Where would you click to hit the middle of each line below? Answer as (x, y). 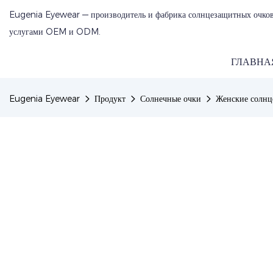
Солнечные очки (171, 99)
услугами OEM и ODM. (55, 32)
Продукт (110, 99)
